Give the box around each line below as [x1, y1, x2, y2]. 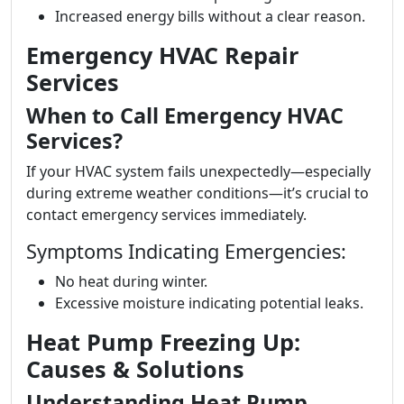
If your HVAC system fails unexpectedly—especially [26, 161, 371, 181]
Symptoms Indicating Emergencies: [26, 238, 346, 264]
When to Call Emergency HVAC [26, 101, 344, 130]
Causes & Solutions [26, 353, 244, 384]
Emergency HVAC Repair [26, 40, 298, 70]
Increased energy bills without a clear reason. [55, 6, 365, 26]
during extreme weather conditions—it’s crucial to [26, 183, 369, 203]
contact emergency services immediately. [26, 205, 307, 225]
